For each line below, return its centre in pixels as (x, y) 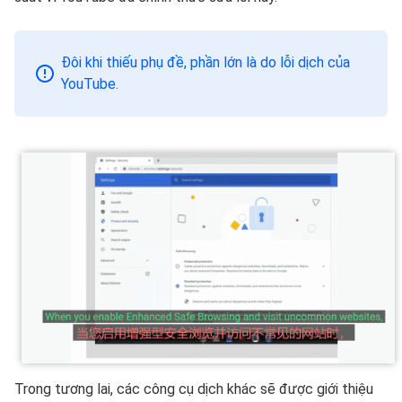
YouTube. (90, 83)
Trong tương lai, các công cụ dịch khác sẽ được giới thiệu (194, 389)
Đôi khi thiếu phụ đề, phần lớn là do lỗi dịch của (205, 62)
